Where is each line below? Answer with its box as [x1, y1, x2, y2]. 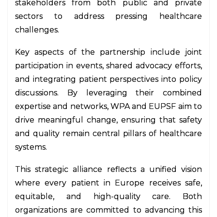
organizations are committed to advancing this [15, 205, 202, 215]
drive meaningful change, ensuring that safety [15, 115, 202, 124]
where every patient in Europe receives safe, [15, 178, 202, 187]
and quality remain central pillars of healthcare [15, 129, 202, 138]
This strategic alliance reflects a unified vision [15, 165, 202, 174]
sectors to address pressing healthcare [15, 12, 202, 21]
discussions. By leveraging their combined [15, 88, 202, 97]
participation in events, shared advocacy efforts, [15, 61, 202, 70]
